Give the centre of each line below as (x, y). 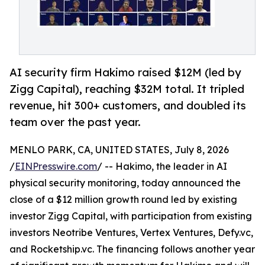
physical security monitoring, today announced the (125, 183)
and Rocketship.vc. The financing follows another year (132, 249)
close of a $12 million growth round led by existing (123, 200)
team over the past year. (75, 122)
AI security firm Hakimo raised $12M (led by (125, 72)
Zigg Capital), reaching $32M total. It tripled (127, 89)
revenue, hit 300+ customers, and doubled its (128, 106)
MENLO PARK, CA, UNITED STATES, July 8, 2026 (119, 150)
